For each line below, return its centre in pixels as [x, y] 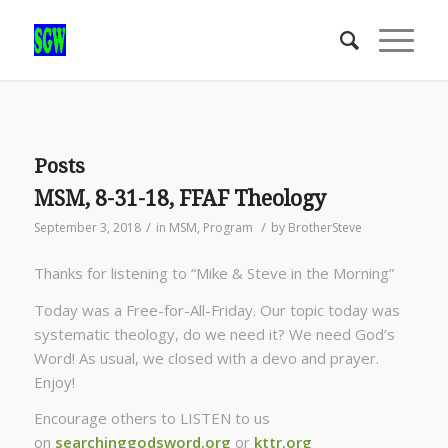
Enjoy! [54, 381]
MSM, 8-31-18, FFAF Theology [179, 198]
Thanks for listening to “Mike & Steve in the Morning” [213, 272]
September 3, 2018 [87, 227]
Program [227, 227]
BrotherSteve [324, 227]
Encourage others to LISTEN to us [151, 418]
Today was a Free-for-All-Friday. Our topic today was [216, 309]
